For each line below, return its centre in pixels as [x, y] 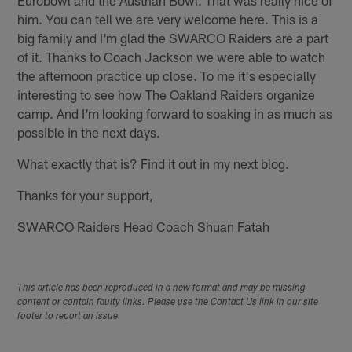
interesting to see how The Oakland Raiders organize [167, 94]
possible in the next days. [89, 132]
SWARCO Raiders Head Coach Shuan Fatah [144, 226]
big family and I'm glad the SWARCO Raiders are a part [173, 37]
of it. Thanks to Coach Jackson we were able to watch [172, 56]
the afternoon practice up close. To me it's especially [167, 75]
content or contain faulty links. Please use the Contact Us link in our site [168, 302]
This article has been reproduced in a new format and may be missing [162, 288]
